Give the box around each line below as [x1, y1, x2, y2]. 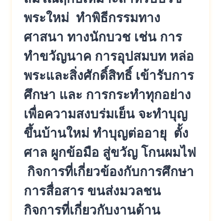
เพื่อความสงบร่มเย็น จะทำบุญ [24, 107, 187, 121]
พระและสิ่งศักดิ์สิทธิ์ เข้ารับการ [24, 68, 194, 83]
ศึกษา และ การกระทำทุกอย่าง [24, 87, 191, 102]
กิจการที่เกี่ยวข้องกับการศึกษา [24, 164, 194, 179]
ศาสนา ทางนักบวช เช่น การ [24, 30, 182, 44]
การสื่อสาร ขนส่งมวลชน [24, 184, 161, 198]
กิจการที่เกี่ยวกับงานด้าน [24, 203, 160, 218]
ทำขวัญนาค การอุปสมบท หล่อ [24, 49, 194, 64]
